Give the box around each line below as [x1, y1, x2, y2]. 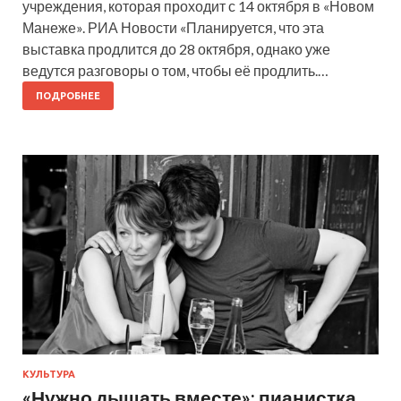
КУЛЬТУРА [22, 369, 75, 380]
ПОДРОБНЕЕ [36, 90, 100, 101]
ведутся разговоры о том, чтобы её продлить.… [22, 61, 328, 79]
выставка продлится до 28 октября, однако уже [22, 39, 330, 57]
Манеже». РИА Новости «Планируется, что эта [22, 18, 324, 36]
